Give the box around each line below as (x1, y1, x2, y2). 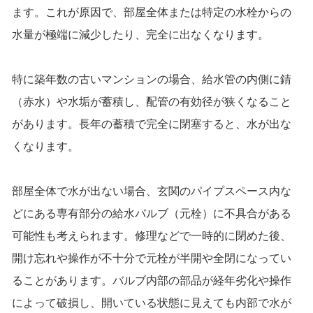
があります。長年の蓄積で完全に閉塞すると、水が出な (11, 118, 291, 131)
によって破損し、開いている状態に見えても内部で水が (11, 297, 291, 310)
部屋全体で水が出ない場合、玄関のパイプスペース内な (11, 185, 291, 198)
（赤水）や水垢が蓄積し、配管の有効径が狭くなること (11, 96, 291, 108)
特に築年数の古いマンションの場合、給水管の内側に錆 (11, 73, 291, 86)
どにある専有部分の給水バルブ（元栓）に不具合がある (11, 208, 291, 220)
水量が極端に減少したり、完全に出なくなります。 (11, 29, 269, 41)
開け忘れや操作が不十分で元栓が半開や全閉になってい (11, 252, 291, 265)
